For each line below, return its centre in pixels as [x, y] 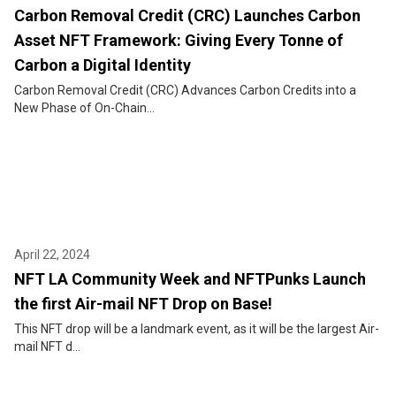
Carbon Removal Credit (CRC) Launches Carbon [187, 16]
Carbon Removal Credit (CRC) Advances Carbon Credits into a [185, 91]
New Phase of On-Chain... [84, 108]
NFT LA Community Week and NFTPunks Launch [190, 279]
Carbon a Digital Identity [103, 65]
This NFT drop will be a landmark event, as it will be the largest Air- [197, 329]
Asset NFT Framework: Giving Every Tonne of [179, 41]
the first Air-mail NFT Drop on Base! [143, 304]
